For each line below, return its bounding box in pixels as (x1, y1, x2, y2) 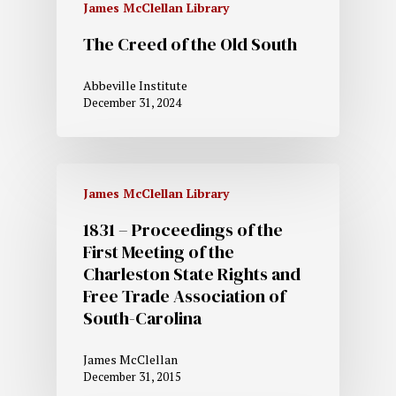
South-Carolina (83, 306, 202, 331)
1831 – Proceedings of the (83, 217, 283, 243)
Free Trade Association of (83, 284, 286, 309)
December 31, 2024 (83, 95, 181, 111)
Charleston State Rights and (83, 262, 301, 287)
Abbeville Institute (83, 77, 187, 95)
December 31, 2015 (83, 369, 181, 385)
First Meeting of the (83, 240, 234, 265)
